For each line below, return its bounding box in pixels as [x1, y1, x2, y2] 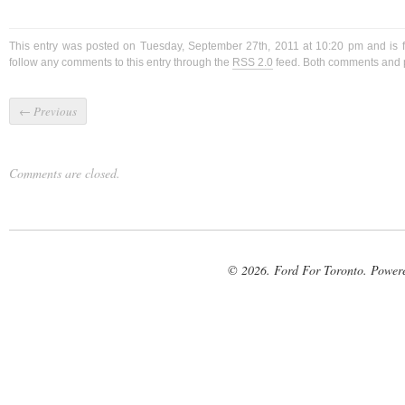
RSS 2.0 [232, 55, 273, 69]
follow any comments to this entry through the [9, 55, 232, 69]
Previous [31, 102, 77, 119]
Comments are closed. [9, 164, 120, 182]
